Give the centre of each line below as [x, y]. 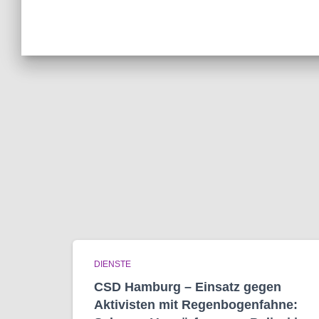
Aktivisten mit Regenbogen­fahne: [196, 305]
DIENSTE [113, 264]
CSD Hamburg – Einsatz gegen [188, 287]
